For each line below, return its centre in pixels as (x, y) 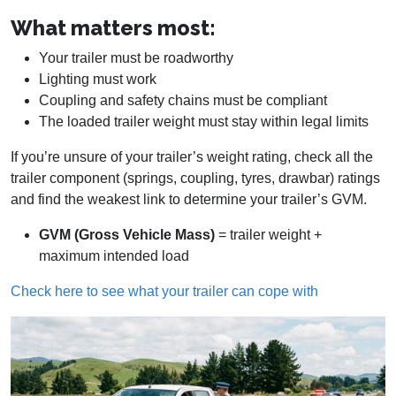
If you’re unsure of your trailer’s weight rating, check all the (192, 156)
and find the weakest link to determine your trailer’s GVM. (189, 199)
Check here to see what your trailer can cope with (166, 291)
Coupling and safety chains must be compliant (183, 100)
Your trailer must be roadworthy (136, 57)
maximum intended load (114, 255)
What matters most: (113, 27)
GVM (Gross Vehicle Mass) (127, 234)
